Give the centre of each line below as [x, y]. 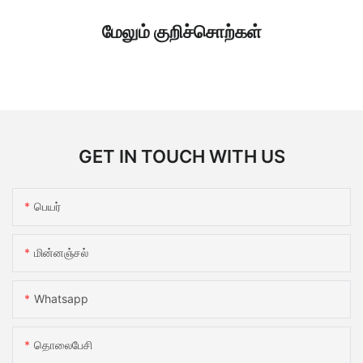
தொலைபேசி [63, 345]
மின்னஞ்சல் [61, 253]
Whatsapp [61, 299]
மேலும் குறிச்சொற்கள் [181, 32]
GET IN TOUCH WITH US [181, 156]
